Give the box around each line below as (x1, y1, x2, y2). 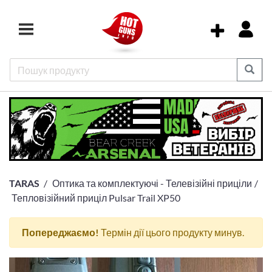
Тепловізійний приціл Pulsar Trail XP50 (12, 192, 181, 204)
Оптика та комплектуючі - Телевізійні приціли (52, 177, 252, 189)
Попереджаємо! (22, 226, 99, 239)
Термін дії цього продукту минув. (99, 226, 244, 239)
